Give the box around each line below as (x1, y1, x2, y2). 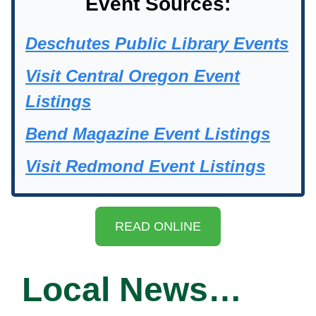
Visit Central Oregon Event (25, 66, 240, 86)
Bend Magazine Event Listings (25, 124, 270, 144)
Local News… (22, 271, 242, 309)
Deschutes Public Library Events (25, 34, 288, 54)
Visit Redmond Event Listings (25, 157, 265, 176)
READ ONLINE (115, 219, 201, 234)
